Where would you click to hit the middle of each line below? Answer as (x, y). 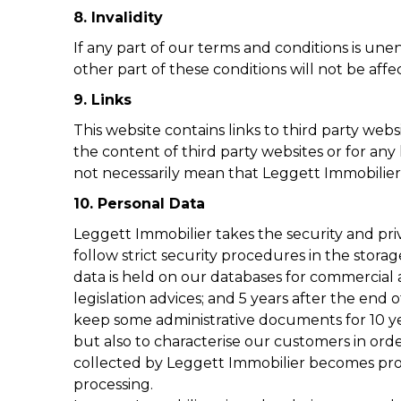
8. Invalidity (118, 17)
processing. (113, 384)
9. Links (102, 100)
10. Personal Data (139, 204)
